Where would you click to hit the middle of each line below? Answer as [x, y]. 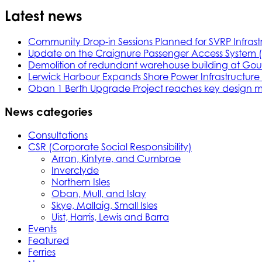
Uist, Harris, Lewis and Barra [110, 217]
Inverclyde [75, 170]
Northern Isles [81, 182]
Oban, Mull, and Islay [99, 193]
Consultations [58, 135]
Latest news [44, 15]
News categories [49, 112]
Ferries [42, 252]
